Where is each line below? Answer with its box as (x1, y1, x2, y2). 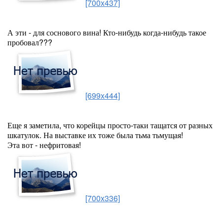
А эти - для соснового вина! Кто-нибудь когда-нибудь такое (7, 27, 206, 38)
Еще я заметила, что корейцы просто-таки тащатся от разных (7, 119, 213, 131)
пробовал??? (7, 37, 52, 48)
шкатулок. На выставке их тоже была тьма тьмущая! (7, 129, 183, 141)
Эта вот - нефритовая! (7, 139, 81, 150)
